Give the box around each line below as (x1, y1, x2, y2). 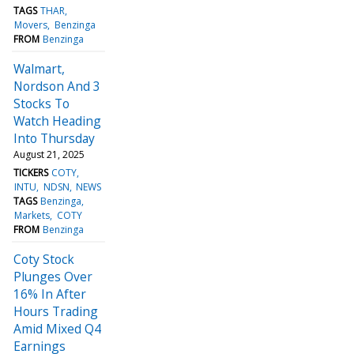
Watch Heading (13, 111, 101, 130)
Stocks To (13, 94, 70, 112)
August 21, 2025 (13, 147, 85, 161)
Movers (14, 17, 48, 32)
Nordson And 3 (13, 77, 100, 95)
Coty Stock (13, 250, 74, 268)
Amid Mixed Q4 (13, 319, 101, 337)
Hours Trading (13, 302, 98, 320)
